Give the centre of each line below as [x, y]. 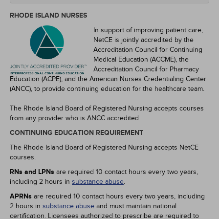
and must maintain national [135, 206]
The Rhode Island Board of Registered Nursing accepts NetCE [104, 147]
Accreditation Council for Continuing [148, 50]
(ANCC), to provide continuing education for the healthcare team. [107, 89]
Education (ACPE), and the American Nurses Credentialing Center [108, 79]
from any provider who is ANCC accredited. [75, 118]
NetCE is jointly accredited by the [143, 40]
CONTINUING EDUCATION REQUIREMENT [77, 133]
